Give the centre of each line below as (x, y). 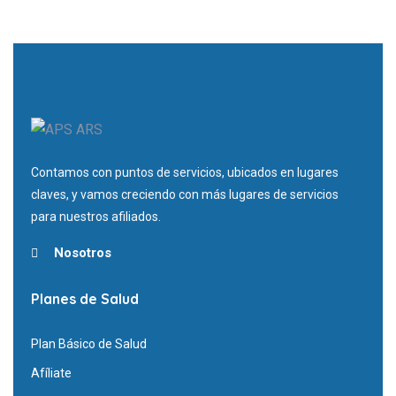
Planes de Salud (85, 299)
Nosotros (82, 253)
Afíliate (51, 373)
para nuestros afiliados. (96, 217)
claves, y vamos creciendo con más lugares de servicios (185, 195)
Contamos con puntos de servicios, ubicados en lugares (185, 173)
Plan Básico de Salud (89, 344)
